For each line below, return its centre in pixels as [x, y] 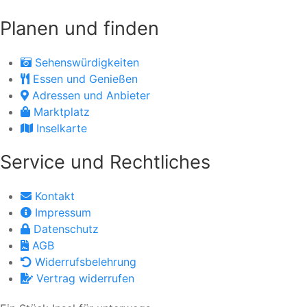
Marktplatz [62, 112]
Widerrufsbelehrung [86, 262]
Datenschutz [66, 229]
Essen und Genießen [85, 79]
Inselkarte [62, 128]
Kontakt [55, 196]
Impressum [63, 212]
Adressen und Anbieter [91, 95]
